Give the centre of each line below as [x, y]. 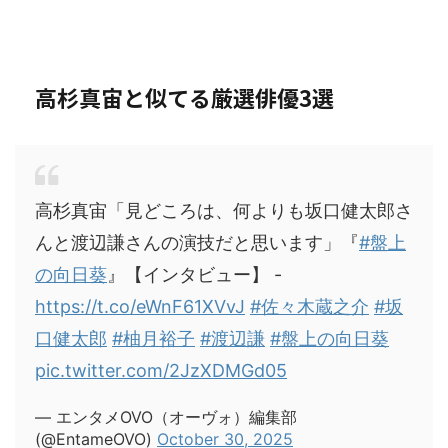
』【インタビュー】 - [194, 275]
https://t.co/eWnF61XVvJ [140, 307]
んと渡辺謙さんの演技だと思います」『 [197, 243]
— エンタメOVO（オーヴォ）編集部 [166, 417]
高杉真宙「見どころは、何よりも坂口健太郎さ [224, 211]
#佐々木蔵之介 [309, 307]
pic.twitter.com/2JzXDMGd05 [161, 371]
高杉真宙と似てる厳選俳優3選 [184, 97]
